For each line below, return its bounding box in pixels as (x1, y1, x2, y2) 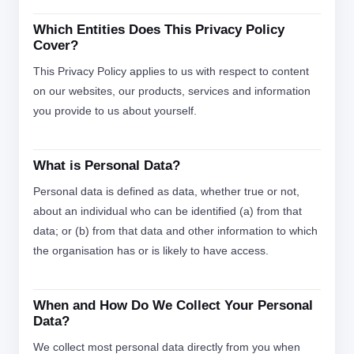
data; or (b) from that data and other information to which (33, 224, 318, 237)
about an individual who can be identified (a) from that (33, 205, 302, 217)
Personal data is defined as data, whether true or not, (33, 185, 299, 198)
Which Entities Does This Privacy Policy (33, 22, 284, 37)
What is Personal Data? (33, 158, 180, 173)
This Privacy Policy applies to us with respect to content (33, 65, 309, 77)
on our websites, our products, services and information (33, 85, 311, 97)
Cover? (33, 38, 78, 53)
